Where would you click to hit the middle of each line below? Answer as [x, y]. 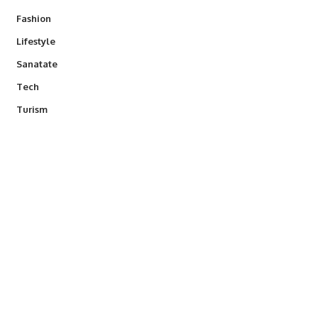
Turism [32, 109]
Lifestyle [35, 41]
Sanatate [37, 64]
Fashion [33, 18]
